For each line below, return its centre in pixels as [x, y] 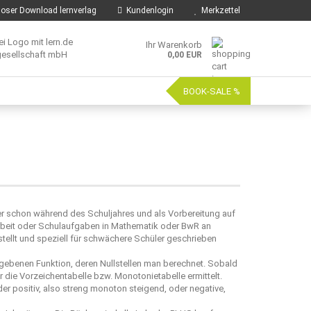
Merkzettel [219, 10]
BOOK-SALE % [212, 91]
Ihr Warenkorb [174, 45]
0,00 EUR [185, 55]
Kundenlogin [148, 10]
